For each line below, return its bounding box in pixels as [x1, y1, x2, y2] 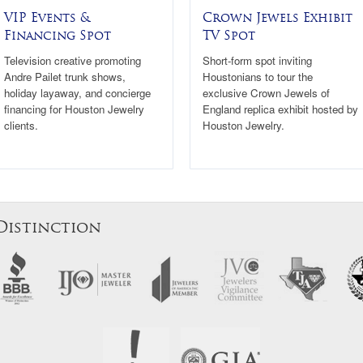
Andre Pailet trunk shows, [4, 68, 126, 84]
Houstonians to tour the [203, 68, 313, 84]
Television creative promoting [4, 52, 141, 68]
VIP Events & [4, 10, 90, 25]
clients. [4, 117, 38, 133]
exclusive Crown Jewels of [203, 84, 330, 100]
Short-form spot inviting [203, 52, 312, 68]
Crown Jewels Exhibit [203, 10, 352, 25]
